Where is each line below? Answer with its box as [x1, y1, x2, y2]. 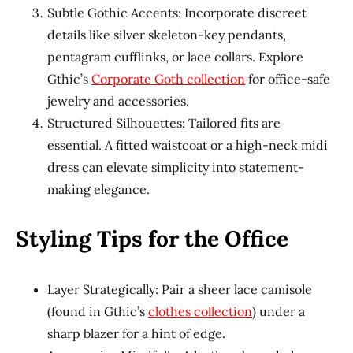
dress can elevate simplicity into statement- [47, 159, 304, 175]
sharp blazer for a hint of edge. [47, 325, 225, 341]
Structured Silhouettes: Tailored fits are [47, 115, 281, 131]
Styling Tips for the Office [16, 225, 288, 253]
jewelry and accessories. [47, 93, 189, 109]
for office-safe [245, 71, 330, 87]
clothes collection [148, 303, 252, 319]
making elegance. [47, 181, 150, 197]
